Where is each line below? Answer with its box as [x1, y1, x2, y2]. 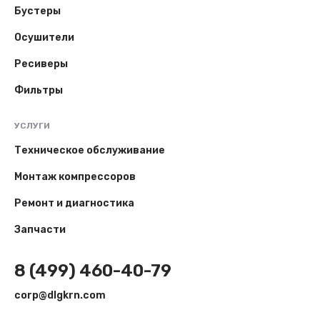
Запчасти [14, 224, 66, 236]
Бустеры [14, 5, 61, 17]
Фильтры [14, 84, 63, 96]
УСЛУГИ [14, 121, 50, 131]
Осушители [14, 31, 74, 44]
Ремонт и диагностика [14, 197, 134, 209]
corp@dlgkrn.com [14, 289, 106, 301]
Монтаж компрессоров [14, 171, 136, 183]
